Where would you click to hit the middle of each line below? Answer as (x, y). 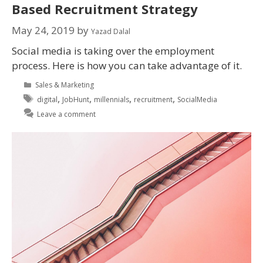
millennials (112, 99)
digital (48, 99)
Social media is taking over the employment (113, 50)
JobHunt (76, 99)
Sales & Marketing (65, 85)
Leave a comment (67, 114)
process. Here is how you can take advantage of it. (127, 65)
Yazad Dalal (111, 31)
